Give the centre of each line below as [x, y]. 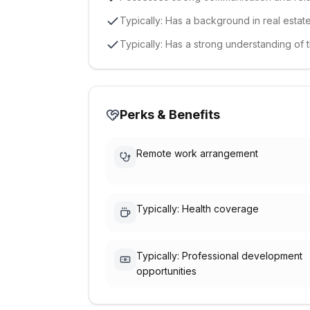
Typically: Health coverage [198, 209]
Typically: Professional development [219, 256]
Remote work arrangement [197, 153]
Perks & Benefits [170, 115]
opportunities [166, 271]
